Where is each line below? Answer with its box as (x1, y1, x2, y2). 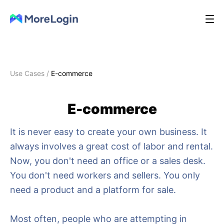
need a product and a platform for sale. (10, 184, 176, 195)
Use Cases (10, 69, 44, 77)
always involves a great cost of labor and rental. (10, 141, 213, 151)
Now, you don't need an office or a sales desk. (10, 155, 205, 166)
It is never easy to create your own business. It (10, 126, 207, 137)
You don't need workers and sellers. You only (10, 170, 200, 180)
